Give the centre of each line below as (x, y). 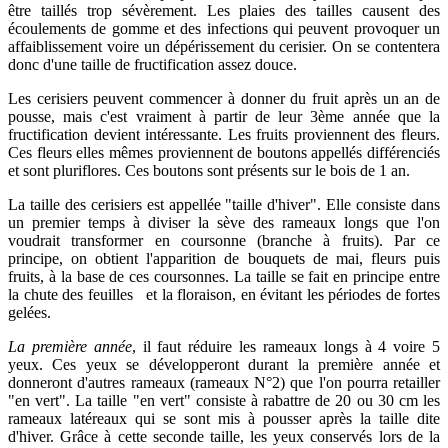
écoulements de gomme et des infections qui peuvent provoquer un (224, 28)
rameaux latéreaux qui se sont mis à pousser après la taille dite (224, 418)
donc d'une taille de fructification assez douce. (152, 64)
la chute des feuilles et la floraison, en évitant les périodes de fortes (224, 294)
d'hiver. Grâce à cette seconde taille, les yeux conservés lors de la (224, 436)
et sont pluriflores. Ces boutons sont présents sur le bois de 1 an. (209, 170)
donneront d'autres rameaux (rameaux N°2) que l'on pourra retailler (224, 382)
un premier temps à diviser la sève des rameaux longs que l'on (224, 222)
